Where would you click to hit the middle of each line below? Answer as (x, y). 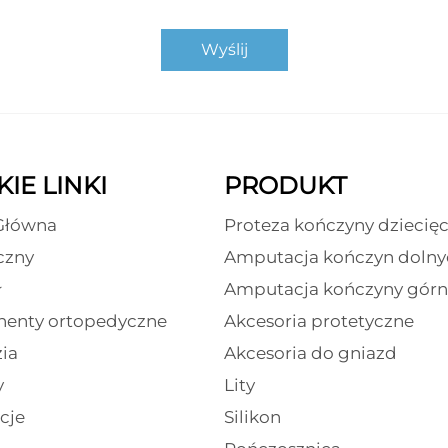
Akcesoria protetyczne (319, 321)
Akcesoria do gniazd (310, 353)
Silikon (252, 417)
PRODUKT (285, 186)
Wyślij (224, 50)
